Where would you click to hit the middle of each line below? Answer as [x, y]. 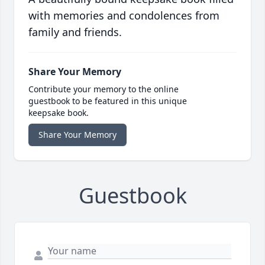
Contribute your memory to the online [104, 89]
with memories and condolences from [124, 16]
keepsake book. [59, 113]
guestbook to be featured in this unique [108, 101]
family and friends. [75, 32]
